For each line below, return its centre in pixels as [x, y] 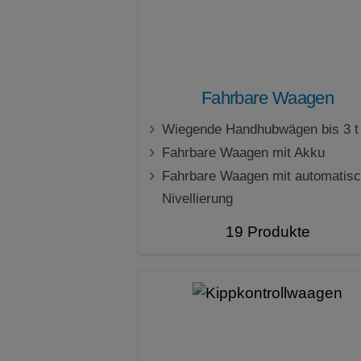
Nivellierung [197, 199]
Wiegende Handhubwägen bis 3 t [260, 130]
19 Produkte [268, 232]
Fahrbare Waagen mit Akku [243, 153]
